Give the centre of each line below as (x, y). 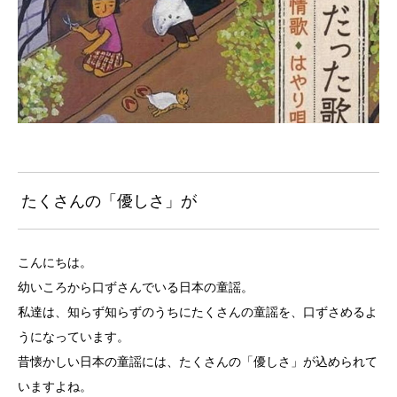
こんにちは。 (55, 262)
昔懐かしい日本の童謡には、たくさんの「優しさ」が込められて (198, 362)
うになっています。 (74, 337)
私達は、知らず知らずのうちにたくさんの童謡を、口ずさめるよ (198, 312)
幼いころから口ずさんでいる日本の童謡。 (136, 287)
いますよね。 (55, 386)
